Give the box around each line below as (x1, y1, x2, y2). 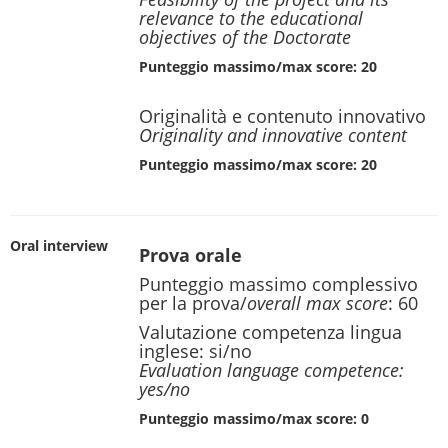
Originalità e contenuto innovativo (139, 104, 426, 128)
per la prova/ (139, 291, 247, 315)
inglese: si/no (139, 339, 252, 363)
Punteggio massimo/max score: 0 (139, 409, 369, 428)
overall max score (247, 291, 388, 315)
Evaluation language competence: (139, 358, 404, 382)
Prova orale (139, 243, 242, 267)
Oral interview (10, 236, 108, 255)
